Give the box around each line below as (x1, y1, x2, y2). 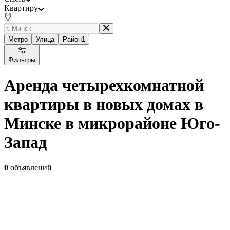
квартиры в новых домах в (4, 95, 203, 114)
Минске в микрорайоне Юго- (4, 114, 220, 133)
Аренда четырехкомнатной (4, 76, 204, 95)
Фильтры (8, 55, 35, 64)
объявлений (8, 163, 52, 172)
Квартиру (4, 3, 38, 12)
